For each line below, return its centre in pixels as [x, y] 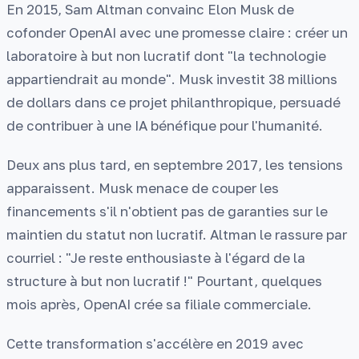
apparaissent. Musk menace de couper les [143, 188]
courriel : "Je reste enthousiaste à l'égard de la [156, 258]
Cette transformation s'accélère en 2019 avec [155, 343]
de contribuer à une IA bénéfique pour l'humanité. [165, 126]
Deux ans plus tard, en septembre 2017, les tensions [175, 165]
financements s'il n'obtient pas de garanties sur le [167, 211]
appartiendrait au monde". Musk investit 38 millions [172, 79]
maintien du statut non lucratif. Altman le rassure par [177, 234]
